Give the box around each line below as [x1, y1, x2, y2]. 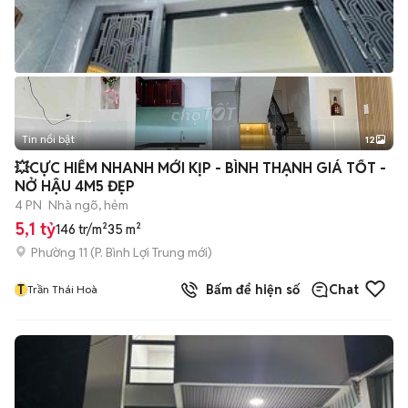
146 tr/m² [56, 221, 107, 238]
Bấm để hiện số [199, 281, 300, 298]
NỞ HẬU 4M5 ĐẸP [15, 177, 135, 196]
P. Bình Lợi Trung [95, 243, 185, 260]
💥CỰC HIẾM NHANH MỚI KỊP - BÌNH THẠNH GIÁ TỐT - [15, 158, 386, 178]
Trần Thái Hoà [27, 282, 97, 296]
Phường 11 [31, 243, 87, 260]
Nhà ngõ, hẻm [48, 197, 128, 213]
